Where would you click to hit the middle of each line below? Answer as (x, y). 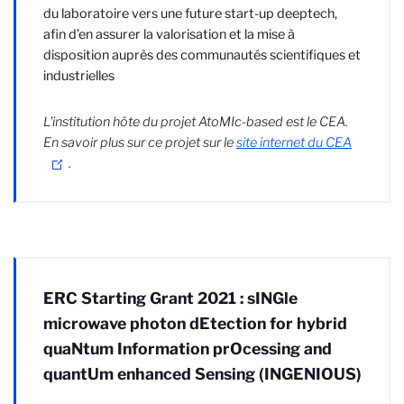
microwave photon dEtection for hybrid (195, 324)
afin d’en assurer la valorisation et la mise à (169, 34)
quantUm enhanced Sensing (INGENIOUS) (202, 374)
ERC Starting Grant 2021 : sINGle (170, 298)
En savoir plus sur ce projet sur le (140, 143)
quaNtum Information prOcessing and (188, 349)
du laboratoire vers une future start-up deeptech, (190, 13)
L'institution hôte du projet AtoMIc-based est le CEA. (196, 122)
